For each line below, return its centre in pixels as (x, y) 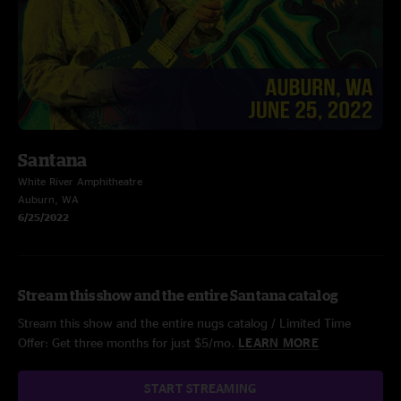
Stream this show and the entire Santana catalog (178, 295)
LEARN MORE (278, 342)
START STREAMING (200, 388)
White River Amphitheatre (80, 181)
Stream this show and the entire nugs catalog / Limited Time (184, 323)
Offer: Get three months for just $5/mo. (128, 342)
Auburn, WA (48, 199)
